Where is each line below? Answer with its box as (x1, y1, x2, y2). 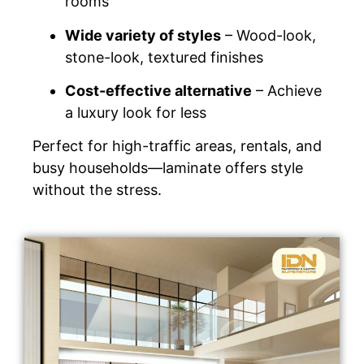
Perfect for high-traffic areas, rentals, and (32, 137, 322, 155)
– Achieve (252, 81, 322, 99)
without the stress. (32, 181, 162, 199)
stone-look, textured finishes (65, 48, 263, 66)
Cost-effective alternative (65, 81, 252, 99)
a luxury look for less (65, 103, 206, 121)
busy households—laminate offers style (32, 159, 303, 177)
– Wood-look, (221, 26, 316, 44)
